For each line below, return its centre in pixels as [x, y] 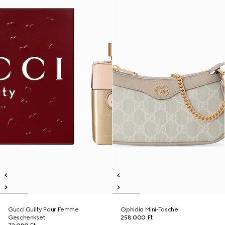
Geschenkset [27, 217]
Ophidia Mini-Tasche [149, 209]
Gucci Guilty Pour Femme [43, 209]
